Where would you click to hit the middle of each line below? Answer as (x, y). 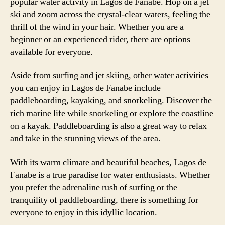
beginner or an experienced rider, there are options (100, 39)
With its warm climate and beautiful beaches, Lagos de (108, 162)
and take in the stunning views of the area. (85, 138)
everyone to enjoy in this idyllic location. (84, 212)
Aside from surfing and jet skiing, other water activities (109, 76)
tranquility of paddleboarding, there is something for (104, 200)
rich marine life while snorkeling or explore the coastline (112, 113)
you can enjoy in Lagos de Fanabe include (85, 88)
